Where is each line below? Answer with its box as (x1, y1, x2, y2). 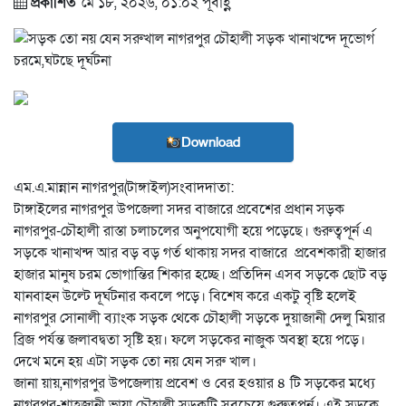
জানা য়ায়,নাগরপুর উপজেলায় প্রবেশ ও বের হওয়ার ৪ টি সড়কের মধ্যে (14, 373, 375, 393)
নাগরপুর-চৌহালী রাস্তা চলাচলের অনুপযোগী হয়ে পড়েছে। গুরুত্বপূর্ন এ (14, 221, 372, 241)
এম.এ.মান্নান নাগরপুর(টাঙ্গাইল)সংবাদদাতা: (14, 178, 234, 198)
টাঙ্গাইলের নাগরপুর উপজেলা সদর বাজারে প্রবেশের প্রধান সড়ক (14, 199, 344, 219)
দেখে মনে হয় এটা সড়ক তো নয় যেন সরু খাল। (14, 352, 256, 372)
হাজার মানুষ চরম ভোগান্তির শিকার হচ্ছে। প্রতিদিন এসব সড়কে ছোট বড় (14, 265, 387, 285)
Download (181, 133, 241, 151)
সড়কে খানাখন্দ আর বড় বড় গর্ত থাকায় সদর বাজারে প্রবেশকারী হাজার (14, 243, 386, 263)
